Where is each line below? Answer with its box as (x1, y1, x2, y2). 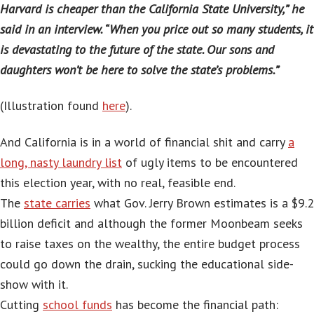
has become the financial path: (112, 296, 278, 313)
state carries (24, 194, 90, 211)
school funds (43, 296, 112, 313)
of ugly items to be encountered (122, 153, 298, 170)
